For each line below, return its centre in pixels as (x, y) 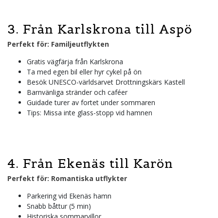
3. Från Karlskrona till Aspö (100, 29)
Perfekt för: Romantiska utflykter (67, 178)
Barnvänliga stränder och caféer (77, 92)
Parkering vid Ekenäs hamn (69, 196)
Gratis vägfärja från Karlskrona (75, 61)
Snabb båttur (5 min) (59, 206)
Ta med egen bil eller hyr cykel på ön (84, 72)
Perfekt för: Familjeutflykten (58, 44)
